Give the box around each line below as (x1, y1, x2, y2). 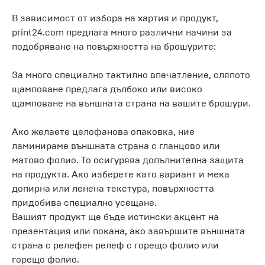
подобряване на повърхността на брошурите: (12, 40, 216, 52)
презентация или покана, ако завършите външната (12, 225, 245, 237)
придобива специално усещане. (12, 196, 157, 208)
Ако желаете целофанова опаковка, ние (12, 125, 195, 137)
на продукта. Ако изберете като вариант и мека (12, 168, 230, 180)
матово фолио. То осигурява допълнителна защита (12, 154, 244, 166)
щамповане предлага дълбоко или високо (12, 83, 202, 95)
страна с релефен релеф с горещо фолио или (12, 239, 219, 251)
